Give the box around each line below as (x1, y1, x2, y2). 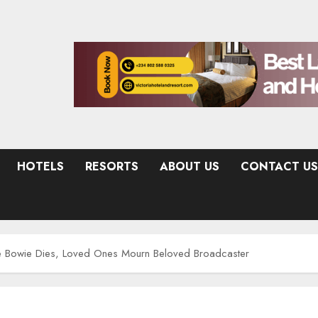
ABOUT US (160, 158, 219, 175)
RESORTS (85, 158, 138, 175)
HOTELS (17, 158, 64, 175)
